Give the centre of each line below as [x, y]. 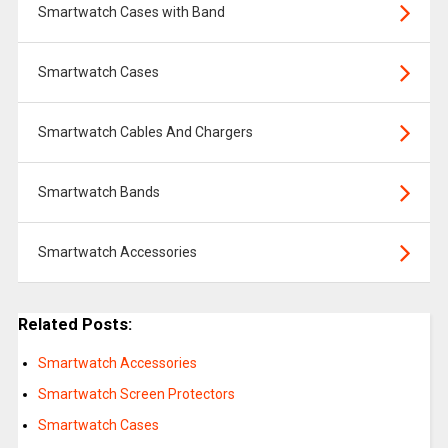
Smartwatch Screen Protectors [136, 394]
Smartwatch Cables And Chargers [145, 132]
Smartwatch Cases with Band [131, 12]
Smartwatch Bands [98, 192]
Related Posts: [74, 324]
